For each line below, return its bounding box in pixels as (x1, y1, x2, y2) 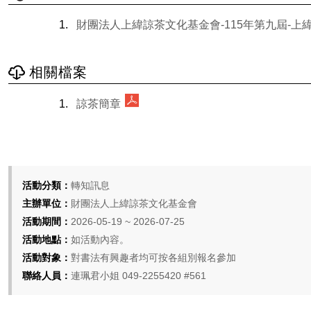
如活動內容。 (71, 233, 129, 245)
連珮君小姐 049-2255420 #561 (71, 269, 206, 281)
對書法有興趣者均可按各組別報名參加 (71, 251, 236, 263)
